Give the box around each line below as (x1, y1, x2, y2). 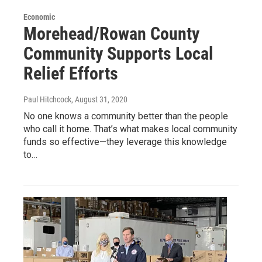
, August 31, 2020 (71, 95, 127, 105)
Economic (23, 12, 55, 22)
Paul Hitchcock (23, 95, 71, 105)
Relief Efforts (23, 63, 118, 84)
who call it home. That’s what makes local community (23, 123, 237, 135)
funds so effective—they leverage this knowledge (23, 136, 227, 148)
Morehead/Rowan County (23, 23, 199, 44)
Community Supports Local (23, 43, 213, 64)
